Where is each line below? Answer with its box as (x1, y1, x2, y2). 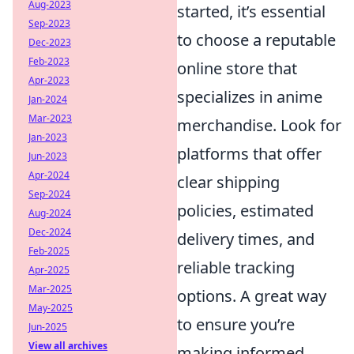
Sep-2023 (28, 17, 70, 30)
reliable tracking (177, 257, 295, 278)
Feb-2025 (28, 244, 70, 258)
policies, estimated (177, 200, 314, 221)
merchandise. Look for (177, 115, 341, 136)
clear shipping (177, 171, 280, 193)
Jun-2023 (28, 149, 67, 163)
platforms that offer (177, 143, 322, 164)
